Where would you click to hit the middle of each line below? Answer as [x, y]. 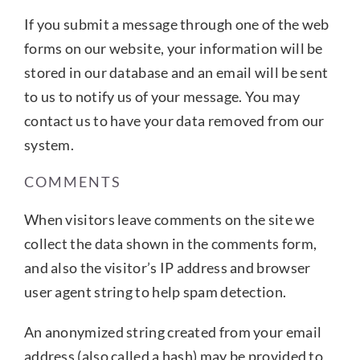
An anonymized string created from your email [173, 331]
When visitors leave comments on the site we [169, 219]
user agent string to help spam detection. [155, 291]
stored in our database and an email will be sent [176, 72]
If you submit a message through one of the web [176, 24]
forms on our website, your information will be [173, 48]
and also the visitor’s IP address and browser [167, 267]
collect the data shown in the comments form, [170, 243]
